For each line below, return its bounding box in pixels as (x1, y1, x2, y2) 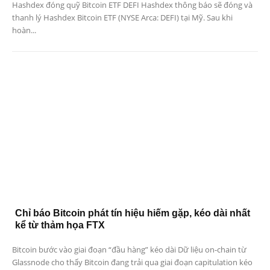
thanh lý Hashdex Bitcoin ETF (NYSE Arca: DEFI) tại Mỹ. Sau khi (12, 11, 233, 23)
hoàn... (12, 24, 36, 36)
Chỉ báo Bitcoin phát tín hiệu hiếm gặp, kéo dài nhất (15, 208, 250, 219)
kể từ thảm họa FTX (15, 220, 105, 231)
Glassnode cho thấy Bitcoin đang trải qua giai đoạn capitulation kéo (12, 257, 253, 268)
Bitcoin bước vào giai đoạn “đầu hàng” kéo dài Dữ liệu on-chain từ (12, 244, 246, 256)
